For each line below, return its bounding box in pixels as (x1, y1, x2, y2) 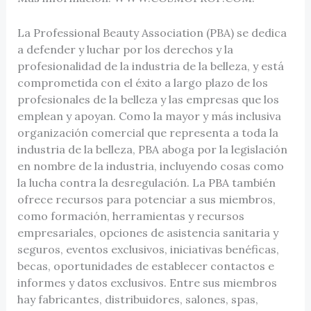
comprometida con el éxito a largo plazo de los (17, 75, 268, 90)
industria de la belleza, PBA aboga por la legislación (17, 142, 287, 156)
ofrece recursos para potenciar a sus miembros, (17, 192, 276, 206)
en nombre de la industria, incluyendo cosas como (17, 158, 284, 173)
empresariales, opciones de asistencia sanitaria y (17, 225, 278, 239)
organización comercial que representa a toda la (17, 125, 278, 140)
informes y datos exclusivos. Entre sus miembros (17, 275, 277, 289)
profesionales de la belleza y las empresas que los (17, 92, 279, 106)
